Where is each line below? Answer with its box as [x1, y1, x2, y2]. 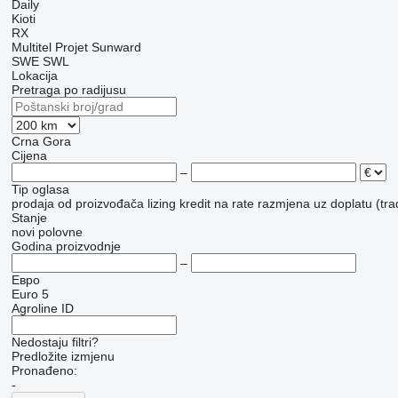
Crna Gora [11, 134, 71, 149]
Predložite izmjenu [11, 349, 115, 364]
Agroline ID [11, 301, 74, 316]
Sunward [91, 40, 141, 55]
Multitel [11, 40, 52, 55]
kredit [179, 196, 211, 211]
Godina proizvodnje [11, 239, 121, 254]
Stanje [11, 211, 47, 226]
